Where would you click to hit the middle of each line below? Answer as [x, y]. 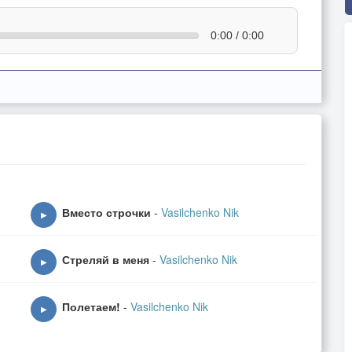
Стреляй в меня [106, 259]
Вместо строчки [106, 212]
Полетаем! [93, 306]
